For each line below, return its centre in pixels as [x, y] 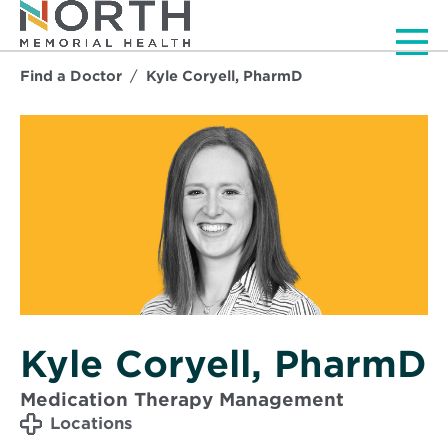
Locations [91, 423]
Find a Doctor [71, 75]
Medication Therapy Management [182, 399]
